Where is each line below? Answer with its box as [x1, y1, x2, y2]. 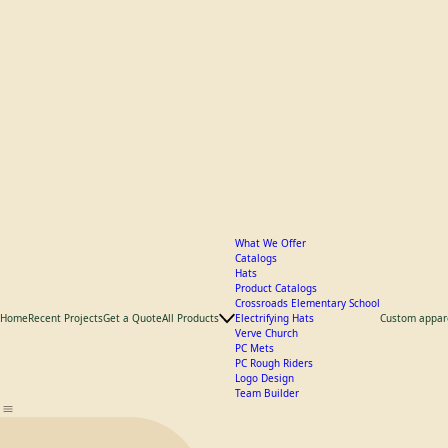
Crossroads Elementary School [235, 428, 380, 442]
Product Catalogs [235, 413, 317, 427]
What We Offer [235, 368, 306, 382]
